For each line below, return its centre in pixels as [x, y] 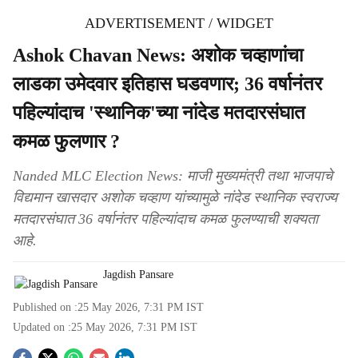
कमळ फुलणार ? [66, 141]
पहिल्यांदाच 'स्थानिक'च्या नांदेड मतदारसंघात [159, 113]
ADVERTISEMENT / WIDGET [179, 23]
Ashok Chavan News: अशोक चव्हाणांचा [158, 55]
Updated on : [42, 327]
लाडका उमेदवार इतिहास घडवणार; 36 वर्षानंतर [167, 84]
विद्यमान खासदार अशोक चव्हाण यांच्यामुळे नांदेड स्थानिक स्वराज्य [175, 197]
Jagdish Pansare [138, 274]
